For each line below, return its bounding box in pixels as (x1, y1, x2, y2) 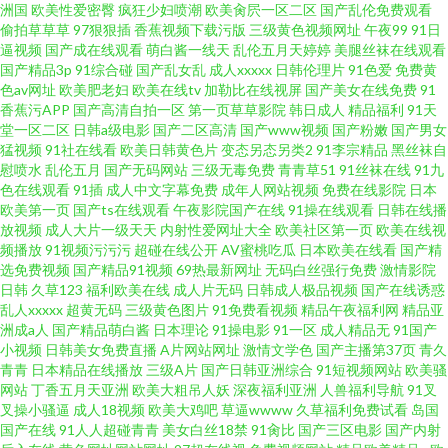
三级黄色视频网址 (249, 21, 361, 38)
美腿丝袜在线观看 (334, 41, 446, 58)
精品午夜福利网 (301, 301, 399, 318)
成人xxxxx (209, 61, 272, 78)
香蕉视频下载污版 (134, 21, 246, 38)
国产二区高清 (153, 121, 237, 138)
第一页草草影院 (188, 101, 286, 118)
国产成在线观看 (45, 41, 143, 58)
